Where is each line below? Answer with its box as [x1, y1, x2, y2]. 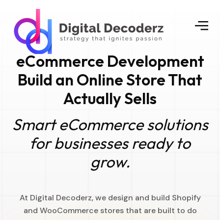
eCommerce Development [16, 51, 204, 71]
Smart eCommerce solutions [12, 114, 208, 134]
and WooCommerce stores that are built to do [23, 205, 197, 216]
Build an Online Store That [18, 70, 202, 89]
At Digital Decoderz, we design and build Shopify [19, 192, 201, 203]
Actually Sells [63, 88, 157, 108]
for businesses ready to [29, 133, 191, 153]
